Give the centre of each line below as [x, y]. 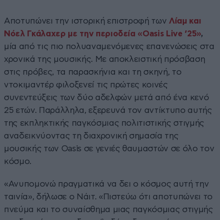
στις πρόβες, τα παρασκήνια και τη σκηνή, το [93, 72]
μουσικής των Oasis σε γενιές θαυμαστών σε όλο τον [109, 148]
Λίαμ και [185, 21]
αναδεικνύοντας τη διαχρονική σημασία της [91, 136]
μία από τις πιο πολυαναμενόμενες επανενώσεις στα [109, 46]
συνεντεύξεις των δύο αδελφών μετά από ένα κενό [107, 97]
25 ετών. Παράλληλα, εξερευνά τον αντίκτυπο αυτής [108, 110]
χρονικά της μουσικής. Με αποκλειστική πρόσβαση [105, 59]
